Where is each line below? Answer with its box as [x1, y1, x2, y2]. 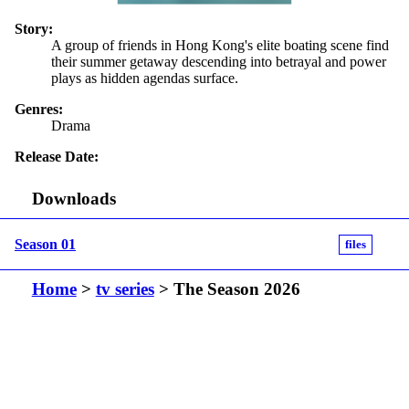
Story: [15, 20, 53, 37]
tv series [95, 279, 154, 299]
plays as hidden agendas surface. [51, 69, 238, 86]
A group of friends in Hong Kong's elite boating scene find [51, 37, 389, 53]
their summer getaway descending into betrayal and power [51, 53, 386, 69]
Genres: [15, 100, 63, 117]
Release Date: [15, 148, 99, 164]
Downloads [31, 189, 116, 209]
